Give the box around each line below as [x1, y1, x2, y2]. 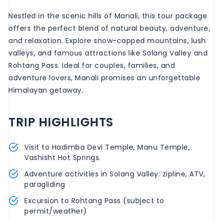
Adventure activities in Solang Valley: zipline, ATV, [24, 168, 205, 179]
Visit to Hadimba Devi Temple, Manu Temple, [24, 142, 190, 152]
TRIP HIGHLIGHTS [8, 113, 113, 130]
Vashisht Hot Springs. [24, 152, 101, 163]
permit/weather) [24, 206, 87, 216]
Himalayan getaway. [8, 85, 83, 95]
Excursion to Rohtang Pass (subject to [24, 195, 165, 206]
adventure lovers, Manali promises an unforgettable [8, 72, 200, 83]
